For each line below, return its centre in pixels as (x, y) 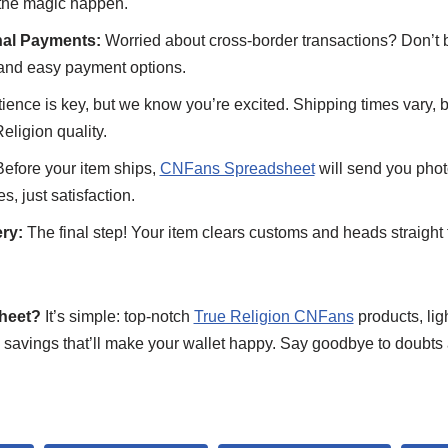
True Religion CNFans (273, 316)
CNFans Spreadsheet (237, 168)
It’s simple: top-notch (117, 316)
